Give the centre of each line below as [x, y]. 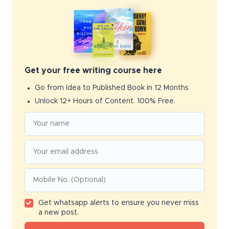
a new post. [58, 212]
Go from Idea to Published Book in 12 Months [112, 88]
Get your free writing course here [93, 70]
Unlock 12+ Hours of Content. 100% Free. [105, 101]
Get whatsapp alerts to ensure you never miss [118, 203]
